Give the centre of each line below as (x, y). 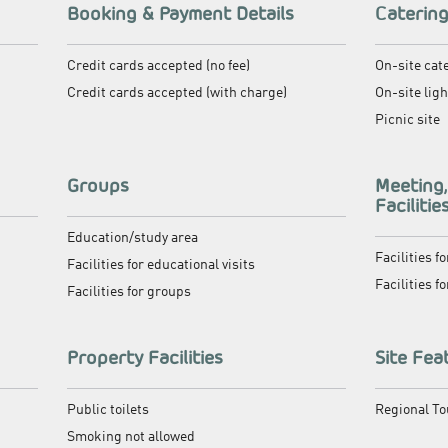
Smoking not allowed (131, 436)
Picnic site (407, 119)
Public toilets (108, 409)
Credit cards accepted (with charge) (177, 92)
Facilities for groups (129, 291)
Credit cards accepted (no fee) (158, 65)
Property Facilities (145, 357)
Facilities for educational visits (161, 264)
